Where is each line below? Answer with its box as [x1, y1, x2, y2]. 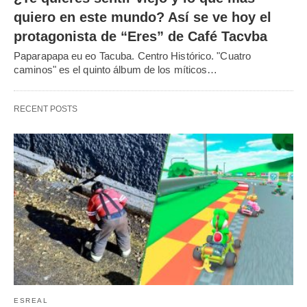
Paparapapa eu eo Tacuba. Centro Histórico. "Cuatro [14, 49, 251, 62]
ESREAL [14, 297, 48, 305]
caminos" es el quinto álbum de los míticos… [14, 63, 218, 75]
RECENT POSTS [14, 103, 77, 114]
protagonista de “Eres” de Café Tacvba [14, 28, 267, 44]
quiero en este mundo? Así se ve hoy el [14, 9, 271, 25]
